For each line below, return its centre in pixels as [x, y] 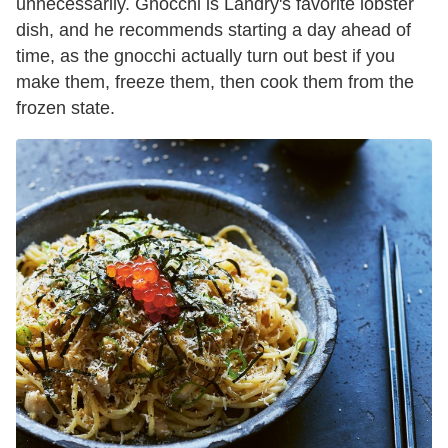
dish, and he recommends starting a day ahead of [213, 29]
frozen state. [65, 107]
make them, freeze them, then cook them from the [215, 81]
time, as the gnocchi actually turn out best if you [205, 55]
